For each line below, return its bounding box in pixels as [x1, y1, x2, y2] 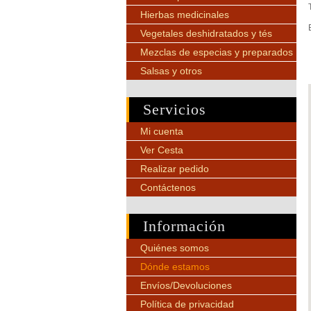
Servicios [143, 101, 206, 118]
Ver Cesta [140, 144, 183, 155]
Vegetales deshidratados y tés [140, 28, 272, 39]
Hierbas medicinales [140, 9, 229, 20]
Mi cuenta [140, 126, 183, 137]
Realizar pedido [140, 163, 209, 174]
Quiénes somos [140, 242, 209, 253]
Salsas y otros [140, 65, 202, 76]
